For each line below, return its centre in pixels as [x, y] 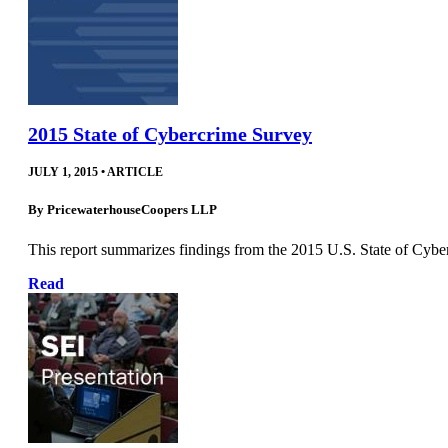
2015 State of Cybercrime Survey [170, 134]
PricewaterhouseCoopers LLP [132, 210]
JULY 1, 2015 [63, 172]
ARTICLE [135, 172]
